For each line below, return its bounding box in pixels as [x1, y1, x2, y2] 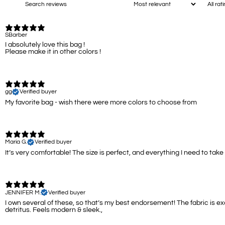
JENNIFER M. [5, 189, 41, 196]
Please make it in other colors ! [5, 48, 101, 56]
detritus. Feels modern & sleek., [5, 206, 102, 214]
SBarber [5, 32, 27, 39]
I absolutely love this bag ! [5, 41, 85, 49]
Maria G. [5, 139, 27, 146]
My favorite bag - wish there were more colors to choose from [5, 98, 197, 106]
